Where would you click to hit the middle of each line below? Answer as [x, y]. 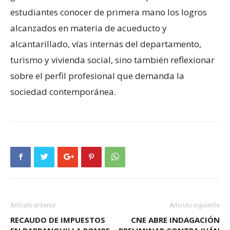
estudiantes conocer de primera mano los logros [109, 12]
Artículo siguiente [195, 205]
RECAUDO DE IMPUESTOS [58, 219]
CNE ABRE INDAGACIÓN [175, 219]
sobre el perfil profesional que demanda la [97, 75]
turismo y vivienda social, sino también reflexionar [112, 60]
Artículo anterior [33, 205]
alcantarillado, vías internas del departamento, [106, 44]
